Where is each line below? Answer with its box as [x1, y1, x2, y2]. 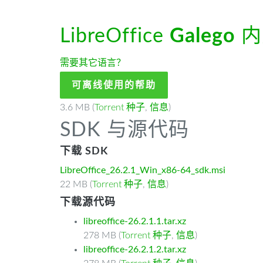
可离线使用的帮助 [72, 80, 156, 90]
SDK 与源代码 [60, 120, 189, 140]
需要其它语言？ [60, 58, 126, 68]
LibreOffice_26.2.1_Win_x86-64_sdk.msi [60, 166, 225, 175]
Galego [170, 26, 235, 46]
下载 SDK [60, 146, 108, 157]
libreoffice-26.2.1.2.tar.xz [83, 245, 186, 254]
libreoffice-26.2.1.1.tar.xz [83, 217, 186, 226]
